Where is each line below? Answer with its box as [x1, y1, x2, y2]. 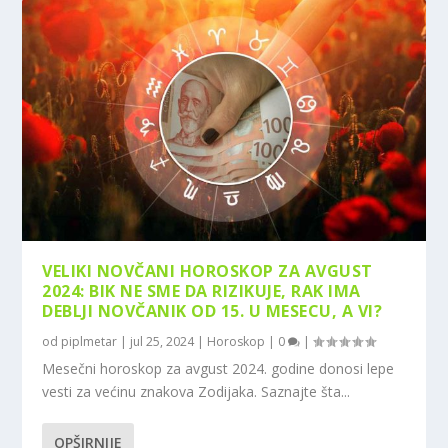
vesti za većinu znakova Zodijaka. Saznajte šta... [42, 381, 351, 401]
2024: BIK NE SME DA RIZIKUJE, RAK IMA [42, 279, 361, 302]
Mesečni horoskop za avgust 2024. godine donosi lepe [42, 358, 395, 378]
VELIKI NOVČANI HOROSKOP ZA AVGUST [42, 259, 373, 282]
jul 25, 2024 [130, 332, 195, 350]
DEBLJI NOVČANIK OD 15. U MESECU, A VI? [42, 299, 383, 322]
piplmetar [61, 332, 118, 350]
